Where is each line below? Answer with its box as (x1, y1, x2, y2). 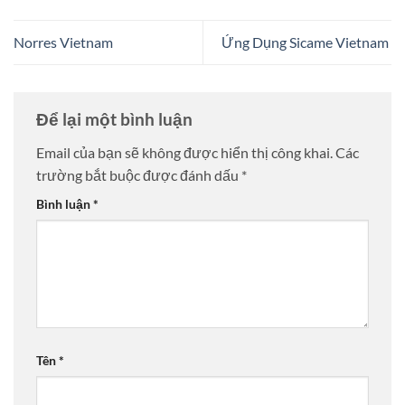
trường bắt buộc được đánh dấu (36, 166, 241, 184)
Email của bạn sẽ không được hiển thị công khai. (36, 144, 333, 162)
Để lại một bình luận (36, 108, 196, 129)
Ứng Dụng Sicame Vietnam (221, 33, 391, 52)
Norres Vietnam (14, 33, 113, 52)
